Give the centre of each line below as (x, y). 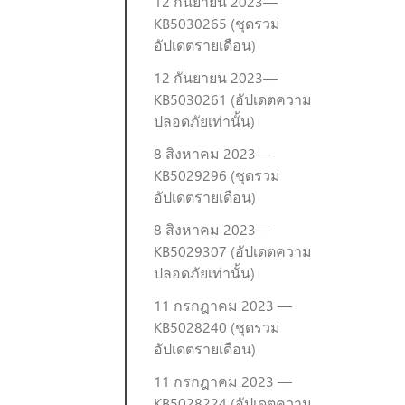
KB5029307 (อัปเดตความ (233, 251)
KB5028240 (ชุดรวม (217, 327)
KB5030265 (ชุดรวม (217, 23)
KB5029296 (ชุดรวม (217, 175)
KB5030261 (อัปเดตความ (233, 99)
